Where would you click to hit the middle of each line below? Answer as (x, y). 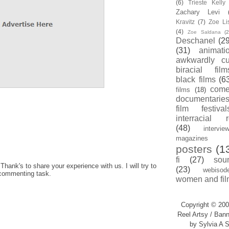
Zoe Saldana (204, 32)
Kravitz (185, 22)
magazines (192, 138)
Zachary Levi (198, 12)
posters (194, 149)
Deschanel (196, 41)
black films (196, 79)
